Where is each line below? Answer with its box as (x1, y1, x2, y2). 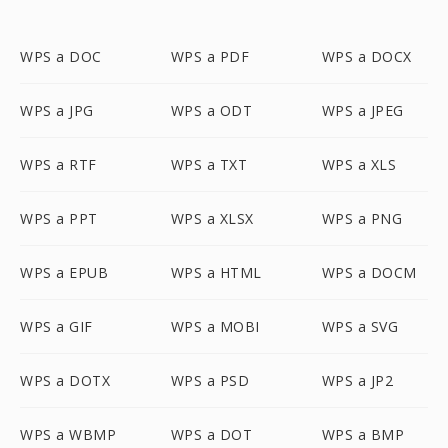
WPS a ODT (170, 101, 253, 120)
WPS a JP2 (321, 371, 394, 390)
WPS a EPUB (20, 263, 108, 282)
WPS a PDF (170, 47, 250, 66)
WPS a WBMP (20, 425, 116, 444)
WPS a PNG (321, 209, 403, 228)
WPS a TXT (170, 155, 248, 174)
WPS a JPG (20, 101, 94, 120)
